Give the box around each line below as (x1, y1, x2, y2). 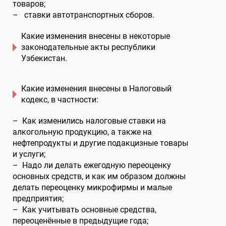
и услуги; (13, 149, 45, 159)
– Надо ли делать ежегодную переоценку (13, 160, 171, 170)
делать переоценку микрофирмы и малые (13, 183, 172, 192)
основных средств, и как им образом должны (13, 172, 186, 181)
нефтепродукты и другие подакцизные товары (13, 138, 188, 148)
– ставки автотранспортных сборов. (13, 10, 154, 20)
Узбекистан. (21, 53, 67, 63)
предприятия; (13, 194, 64, 203)
